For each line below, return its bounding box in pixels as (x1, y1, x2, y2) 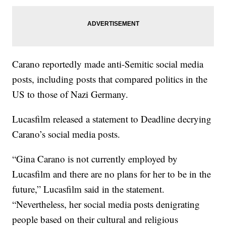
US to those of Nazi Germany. (12, 88, 129, 101)
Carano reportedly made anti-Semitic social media (12, 58, 204, 71)
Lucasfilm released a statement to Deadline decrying (12, 112, 212, 126)
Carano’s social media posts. (12, 128, 121, 141)
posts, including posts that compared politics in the (12, 73, 208, 86)
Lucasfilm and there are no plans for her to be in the (12, 167, 211, 181)
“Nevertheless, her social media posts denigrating (12, 198, 200, 211)
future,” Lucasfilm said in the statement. (12, 183, 165, 196)
